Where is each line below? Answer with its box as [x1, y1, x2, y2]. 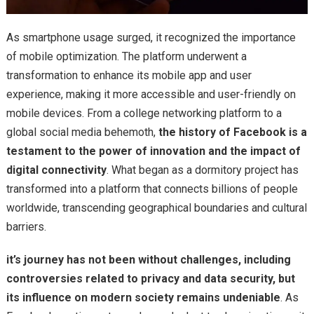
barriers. [6, 220, 46, 233]
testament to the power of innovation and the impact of [6, 144, 301, 158]
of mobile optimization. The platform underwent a [6, 50, 247, 63]
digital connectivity [6, 163, 107, 177]
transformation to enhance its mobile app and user [6, 69, 252, 82]
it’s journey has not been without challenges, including [6, 253, 291, 266]
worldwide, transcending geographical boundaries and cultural [6, 201, 307, 214]
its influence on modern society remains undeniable [6, 291, 280, 304]
